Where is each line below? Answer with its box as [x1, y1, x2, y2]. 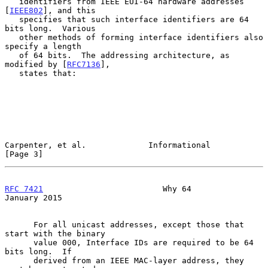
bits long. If [5, 246, 72, 256]
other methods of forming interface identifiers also [5, 32, 19, 42]
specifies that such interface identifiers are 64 [5, 14, 19, 24]
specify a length [5, 41, 81, 51]
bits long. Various [5, 23, 96, 33]
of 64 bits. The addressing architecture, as [5, 50, 19, 60]
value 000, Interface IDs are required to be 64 [5, 237, 33, 247]
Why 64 [43, 184, 191, 193]
